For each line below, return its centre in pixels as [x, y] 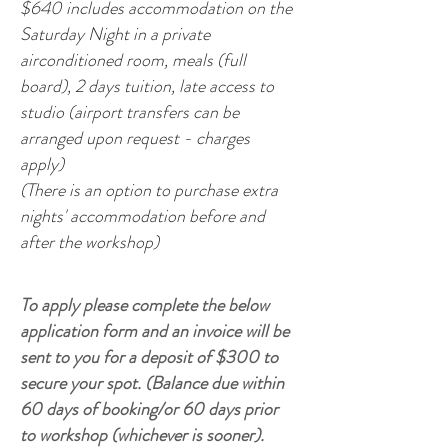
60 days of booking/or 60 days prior [149, 409]
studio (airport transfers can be [129, 112]
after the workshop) [89, 242]
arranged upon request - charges [135, 138]
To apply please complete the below [144, 305]
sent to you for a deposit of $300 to [149, 357]
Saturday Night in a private [115, 34]
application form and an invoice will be [154, 331]
